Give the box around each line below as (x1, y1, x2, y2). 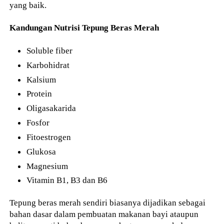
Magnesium (26, 160, 68, 171)
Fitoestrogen (26, 131, 71, 142)
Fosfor (26, 117, 50, 128)
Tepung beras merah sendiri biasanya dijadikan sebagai (9, 197, 206, 208)
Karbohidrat (26, 59, 70, 70)
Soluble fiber (26, 45, 73, 55)
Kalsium (26, 74, 56, 84)
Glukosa (26, 146, 56, 156)
